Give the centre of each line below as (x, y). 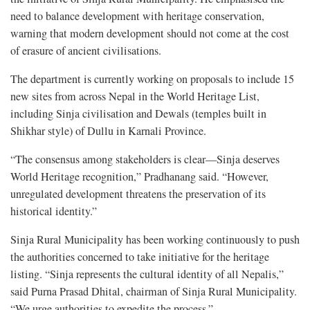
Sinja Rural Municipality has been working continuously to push (155, 240)
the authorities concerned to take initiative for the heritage (140, 257)
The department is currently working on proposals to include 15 (152, 79)
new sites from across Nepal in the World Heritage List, (135, 97)
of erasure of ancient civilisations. (86, 51)
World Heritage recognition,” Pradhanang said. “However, (139, 177)
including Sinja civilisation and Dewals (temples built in (138, 114)
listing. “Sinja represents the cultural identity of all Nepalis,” (147, 274)
